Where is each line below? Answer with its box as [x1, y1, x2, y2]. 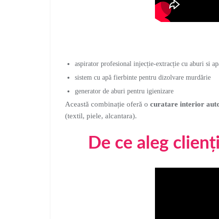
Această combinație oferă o [65, 100, 150, 108]
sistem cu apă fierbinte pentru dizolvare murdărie [75, 74, 211, 81]
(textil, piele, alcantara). [65, 112, 137, 120]
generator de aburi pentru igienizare [75, 88, 174, 95]
